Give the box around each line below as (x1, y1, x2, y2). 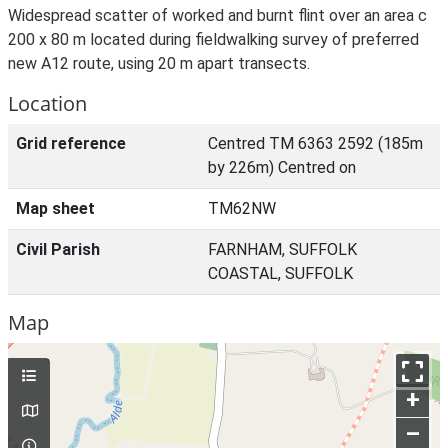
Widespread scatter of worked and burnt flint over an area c (8, 6, 427, 25)
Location (8, 90, 87, 117)
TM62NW (208, 199, 276, 218)
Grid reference (16, 134, 126, 153)
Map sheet (16, 199, 95, 218)
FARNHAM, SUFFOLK (208, 240, 357, 259)
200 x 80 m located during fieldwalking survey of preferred (8, 30, 419, 49)
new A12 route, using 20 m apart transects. (8, 54, 310, 73)
